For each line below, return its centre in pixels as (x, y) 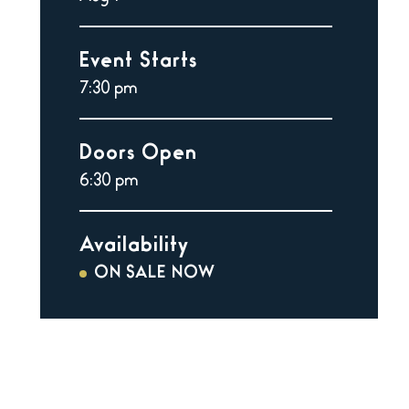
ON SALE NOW (154, 275)
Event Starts (138, 63)
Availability (134, 247)
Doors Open (138, 155)
